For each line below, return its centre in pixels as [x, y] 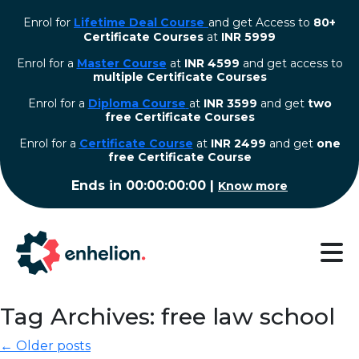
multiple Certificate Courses [179, 77]
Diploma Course [137, 103]
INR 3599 [230, 103]
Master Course [121, 63]
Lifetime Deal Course [139, 22]
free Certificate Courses [179, 117]
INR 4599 [212, 63]
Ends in [99, 186]
